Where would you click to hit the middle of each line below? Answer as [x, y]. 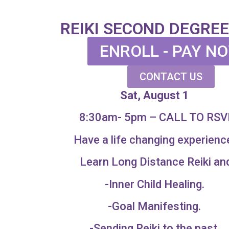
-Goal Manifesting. [155, 206]
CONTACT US [171, 77]
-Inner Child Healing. [154, 184]
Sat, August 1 [154, 95]
